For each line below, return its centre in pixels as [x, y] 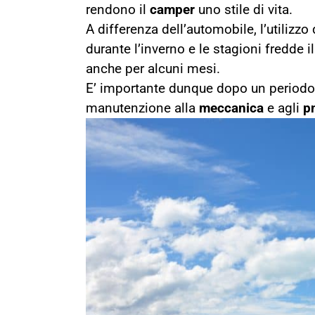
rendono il [118, 10]
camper [172, 10]
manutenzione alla [142, 108]
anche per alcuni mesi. [153, 69]
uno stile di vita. [244, 10]
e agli [283, 108]
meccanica [231, 108]
